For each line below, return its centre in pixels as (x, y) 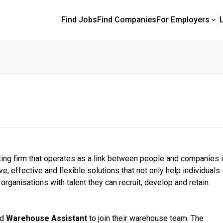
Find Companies (126, 20)
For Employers (183, 20)
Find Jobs (79, 20)
